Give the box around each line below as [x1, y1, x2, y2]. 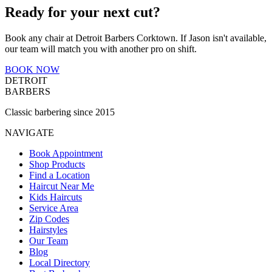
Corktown [137, 32, 175, 43]
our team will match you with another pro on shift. [5, 43, 197, 54]
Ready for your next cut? [5, 4, 160, 20]
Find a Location [29, 169, 90, 180]
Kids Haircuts [29, 191, 82, 202]
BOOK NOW [5, 64, 59, 75]
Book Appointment [29, 148, 103, 158]
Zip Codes [29, 213, 69, 224]
